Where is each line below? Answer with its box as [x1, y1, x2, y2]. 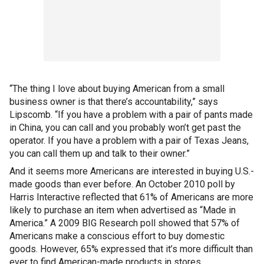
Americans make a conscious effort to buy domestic [9, 230, 225, 242]
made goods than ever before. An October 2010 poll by [9, 179, 235, 190]
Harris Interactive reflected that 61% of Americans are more [9, 192, 253, 203]
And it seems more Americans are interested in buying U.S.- [9, 166, 254, 177]
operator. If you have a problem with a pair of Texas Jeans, [9, 135, 249, 147]
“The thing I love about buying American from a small [9, 83, 225, 95]
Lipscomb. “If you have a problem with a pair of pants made [9, 109, 253, 121]
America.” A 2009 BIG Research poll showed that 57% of [9, 217, 240, 229]
